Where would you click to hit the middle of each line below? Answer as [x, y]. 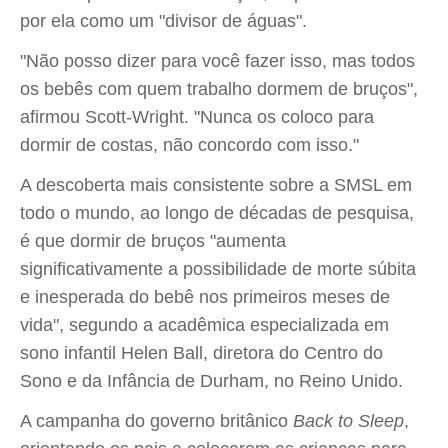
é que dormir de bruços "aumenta [153, 241]
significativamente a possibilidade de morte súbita [218, 269]
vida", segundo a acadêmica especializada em [204, 325]
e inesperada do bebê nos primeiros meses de [205, 297]
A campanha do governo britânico [156, 421]
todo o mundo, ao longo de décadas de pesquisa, [217, 213]
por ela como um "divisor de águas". [163, 21]
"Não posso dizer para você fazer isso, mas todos [217, 61]
